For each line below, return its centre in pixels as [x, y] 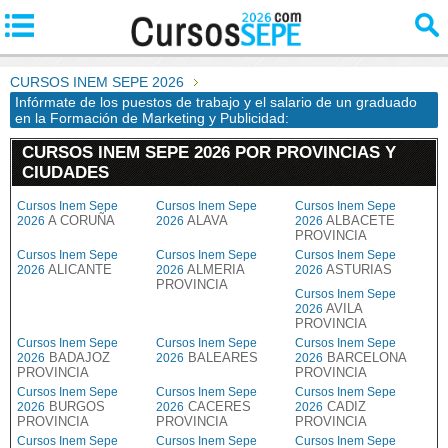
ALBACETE [359, 220]
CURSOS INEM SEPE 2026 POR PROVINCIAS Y [209, 152]
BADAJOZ [77, 357]
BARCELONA [364, 357]
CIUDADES [65, 172]
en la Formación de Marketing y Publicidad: [152, 118]
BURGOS [75, 406]
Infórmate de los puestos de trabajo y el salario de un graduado [216, 102]
